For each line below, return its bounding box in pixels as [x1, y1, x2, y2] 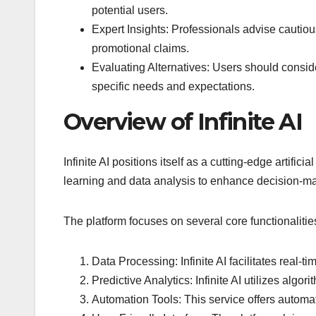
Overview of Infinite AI [63, 108, 303, 136]
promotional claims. [92, 42, 189, 55]
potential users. [92, 4, 168, 17]
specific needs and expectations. [92, 80, 255, 93]
